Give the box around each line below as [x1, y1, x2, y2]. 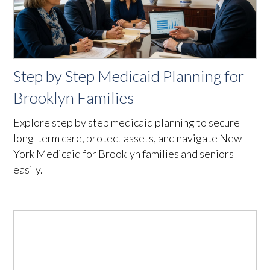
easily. [13, 162, 43, 176]
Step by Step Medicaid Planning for [13, 66, 245, 86]
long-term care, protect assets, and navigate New [13, 131, 242, 145]
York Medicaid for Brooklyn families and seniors [13, 146, 234, 160]
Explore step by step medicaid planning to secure [13, 115, 240, 129]
